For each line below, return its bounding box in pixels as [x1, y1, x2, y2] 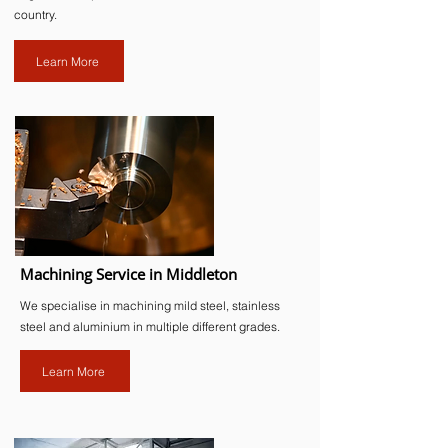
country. [14, 7, 57, 22]
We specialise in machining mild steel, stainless [20, 298, 280, 313]
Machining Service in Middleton [20, 264, 237, 284]
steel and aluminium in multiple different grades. [20, 319, 280, 334]
